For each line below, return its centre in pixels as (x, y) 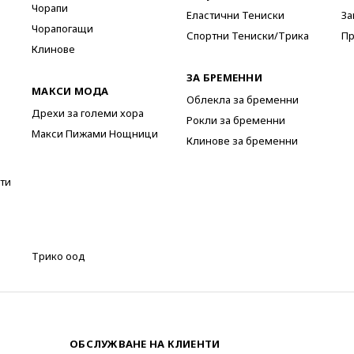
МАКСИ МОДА (70, 91)
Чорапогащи (62, 28)
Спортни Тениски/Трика (248, 36)
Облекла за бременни (243, 100)
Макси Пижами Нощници (95, 134)
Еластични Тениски (235, 15)
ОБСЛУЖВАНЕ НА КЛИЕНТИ (145, 344)
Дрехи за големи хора (88, 113)
